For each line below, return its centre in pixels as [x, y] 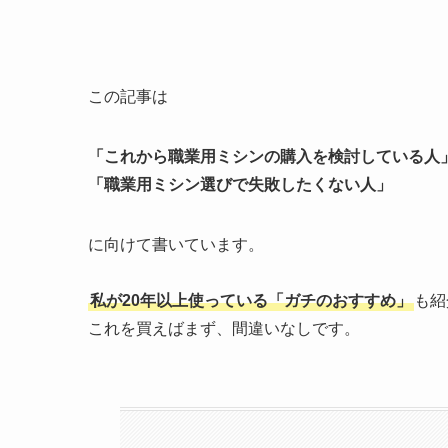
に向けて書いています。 [176, 245]
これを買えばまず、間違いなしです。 [224, 329]
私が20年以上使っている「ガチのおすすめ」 [251, 301]
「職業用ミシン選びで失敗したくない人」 [240, 185]
